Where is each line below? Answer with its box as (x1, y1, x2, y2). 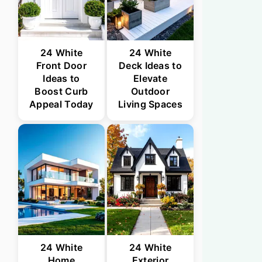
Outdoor (130, 85, 170, 98)
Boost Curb (35, 85, 88, 98)
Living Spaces (118, 98, 182, 111)
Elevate (133, 73, 168, 85)
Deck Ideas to (119, 60, 182, 72)
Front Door (36, 60, 87, 72)
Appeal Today (29, 98, 94, 111)
